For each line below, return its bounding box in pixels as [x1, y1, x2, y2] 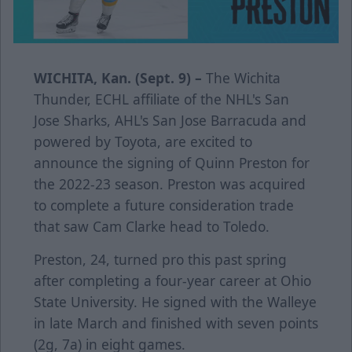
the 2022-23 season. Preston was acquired [34, 174, 306, 194]
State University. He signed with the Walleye [34, 292, 317, 312]
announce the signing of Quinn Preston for [34, 153, 310, 173]
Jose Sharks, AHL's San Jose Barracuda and [34, 111, 306, 130]
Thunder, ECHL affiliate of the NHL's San [34, 90, 289, 109]
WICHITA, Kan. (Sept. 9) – [34, 68, 206, 88]
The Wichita [206, 68, 280, 88]
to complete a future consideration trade [34, 196, 294, 215]
